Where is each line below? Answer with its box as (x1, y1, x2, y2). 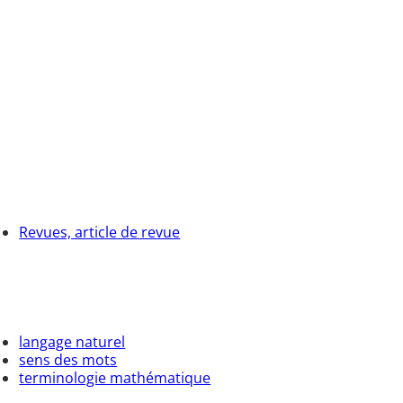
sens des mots (19, 349, 118, 370)
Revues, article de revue (19, 221, 181, 242)
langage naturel (19, 331, 126, 352)
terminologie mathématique (19, 367, 211, 388)
